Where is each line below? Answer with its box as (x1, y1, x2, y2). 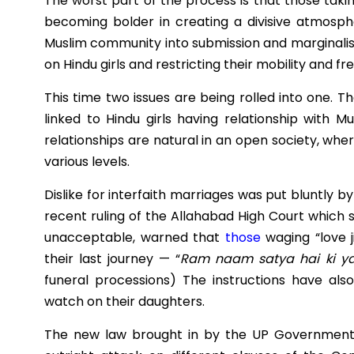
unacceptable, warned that (44, 228, 225, 247)
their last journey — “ (44, 250, 181, 269)
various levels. (44, 153, 136, 171)
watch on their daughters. (44, 292, 205, 311)
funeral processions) (44, 271, 176, 290)
